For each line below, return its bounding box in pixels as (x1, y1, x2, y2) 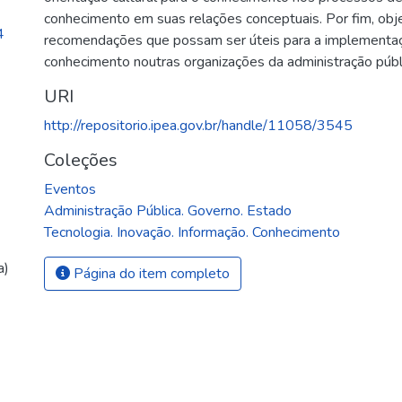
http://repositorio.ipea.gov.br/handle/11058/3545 (44, 116, 354, 135)
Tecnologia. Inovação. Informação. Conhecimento (44, 223, 341, 242)
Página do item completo (70, 264, 231, 284)
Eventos (44, 179, 97, 199)
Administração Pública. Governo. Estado (44, 201, 293, 221)
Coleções (44, 148, 118, 172)
